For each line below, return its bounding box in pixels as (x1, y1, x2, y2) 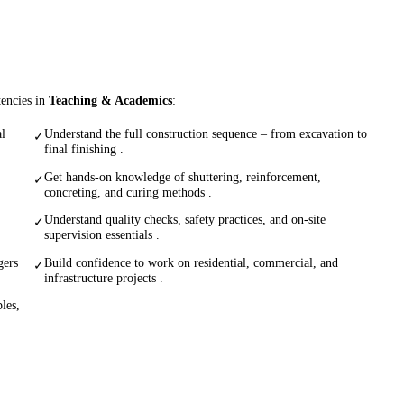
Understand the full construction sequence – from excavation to (43, 125, 367, 141)
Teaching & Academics (49, 92, 172, 107)
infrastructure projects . (43, 270, 163, 285)
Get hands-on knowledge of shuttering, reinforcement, (43, 169, 321, 184)
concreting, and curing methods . (43, 184, 212, 199)
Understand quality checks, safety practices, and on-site (43, 212, 326, 227)
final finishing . (43, 141, 124, 156)
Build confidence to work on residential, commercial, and (43, 254, 338, 270)
